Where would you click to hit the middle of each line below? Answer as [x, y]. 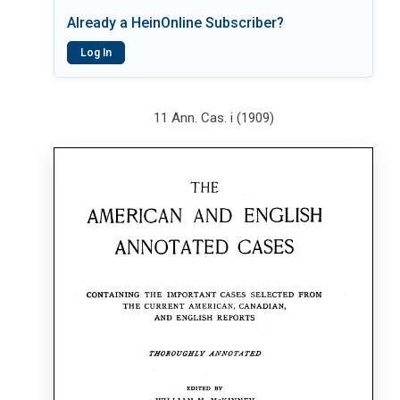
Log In [96, 53]
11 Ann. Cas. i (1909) [213, 118]
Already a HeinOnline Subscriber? [175, 23]
